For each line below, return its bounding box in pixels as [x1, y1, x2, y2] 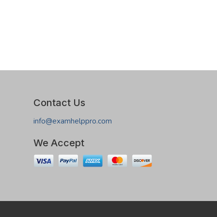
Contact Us [33, 96, 85, 108]
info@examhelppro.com [33, 116, 112, 126]
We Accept [33, 137, 84, 149]
